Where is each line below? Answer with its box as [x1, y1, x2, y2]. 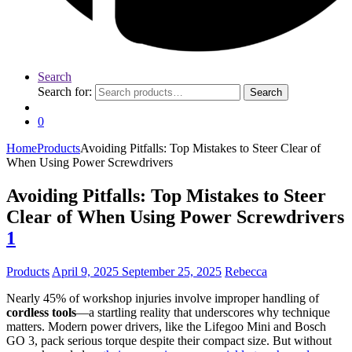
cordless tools [6, 305, 76, 319]
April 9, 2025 [52, 264, 119, 278]
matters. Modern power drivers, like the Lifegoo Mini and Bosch [6, 319, 326, 333]
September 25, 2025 [122, 264, 222, 278]
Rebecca [225, 264, 267, 278]
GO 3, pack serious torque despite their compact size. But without [6, 333, 332, 347]
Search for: [38, 85, 92, 98]
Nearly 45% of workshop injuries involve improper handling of [6, 291, 319, 305]
